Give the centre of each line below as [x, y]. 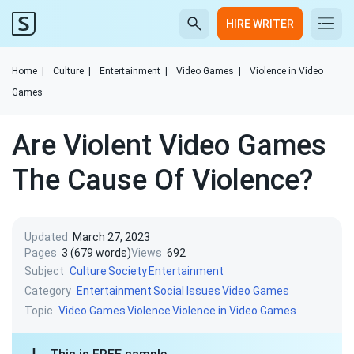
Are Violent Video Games [169, 145]
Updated [46, 237]
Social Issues [187, 291]
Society [128, 271]
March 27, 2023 [111, 237]
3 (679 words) [96, 253]
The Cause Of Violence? [162, 180]
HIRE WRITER [260, 24]
